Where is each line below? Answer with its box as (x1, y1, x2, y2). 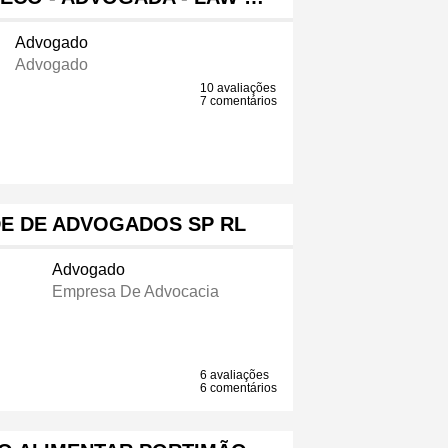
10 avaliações (200, 81, 277, 96)
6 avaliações (200, 368, 270, 383)
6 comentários (200, 381, 278, 396)
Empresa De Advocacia (51, 283, 219, 301)
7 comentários (200, 94, 278, 109)
